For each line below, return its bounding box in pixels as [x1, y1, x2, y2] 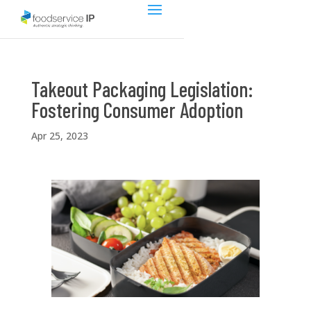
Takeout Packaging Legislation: [31, 76, 253, 101]
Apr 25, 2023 [31, 129, 88, 142]
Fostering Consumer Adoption [31, 97, 243, 122]
